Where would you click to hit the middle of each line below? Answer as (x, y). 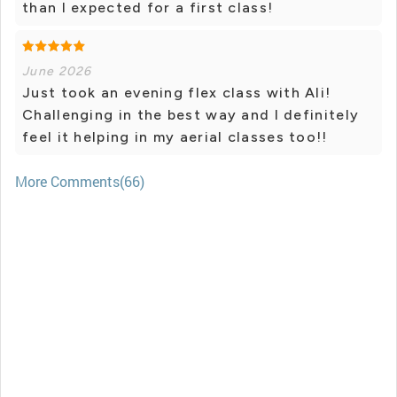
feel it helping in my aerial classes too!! (175, 137)
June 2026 (57, 72)
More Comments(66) (80, 182)
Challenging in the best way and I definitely (191, 115)
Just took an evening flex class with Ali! (177, 93)
